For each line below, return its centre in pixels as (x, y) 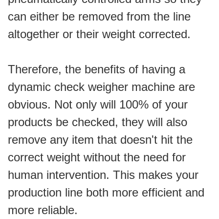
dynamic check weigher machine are (101, 87)
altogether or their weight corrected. (99, 34)
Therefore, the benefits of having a (97, 69)
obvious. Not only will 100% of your (98, 104)
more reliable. (43, 210)
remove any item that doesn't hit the (100, 140)
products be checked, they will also (98, 122)
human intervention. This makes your (103, 175)
